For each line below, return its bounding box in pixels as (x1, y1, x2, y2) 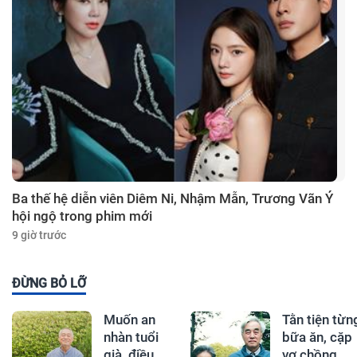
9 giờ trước (12, 229, 66, 242)
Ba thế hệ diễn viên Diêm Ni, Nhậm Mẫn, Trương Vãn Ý (12, 190, 333, 207)
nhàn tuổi (103, 329, 159, 346)
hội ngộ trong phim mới (12, 208, 152, 225)
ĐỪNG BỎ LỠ (12, 276, 86, 292)
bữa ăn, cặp (281, 329, 352, 346)
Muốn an (103, 312, 155, 328)
